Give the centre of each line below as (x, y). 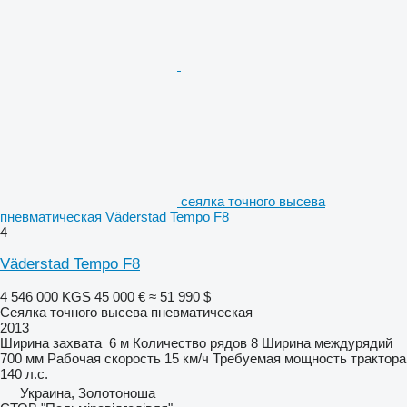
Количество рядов (190, 343)
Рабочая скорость (104, 359)
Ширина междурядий (327, 343)
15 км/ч (187, 359)
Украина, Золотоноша (88, 393)
